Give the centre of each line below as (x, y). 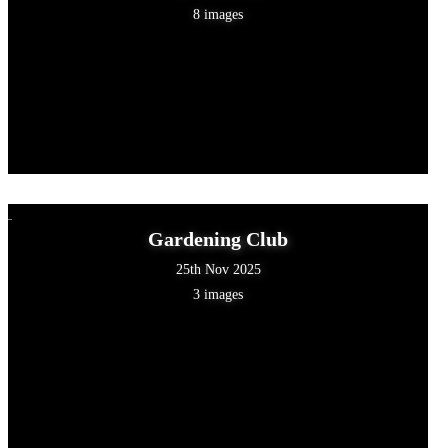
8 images (218, 14)
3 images (218, 294)
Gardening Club (218, 238)
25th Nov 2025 (218, 269)
